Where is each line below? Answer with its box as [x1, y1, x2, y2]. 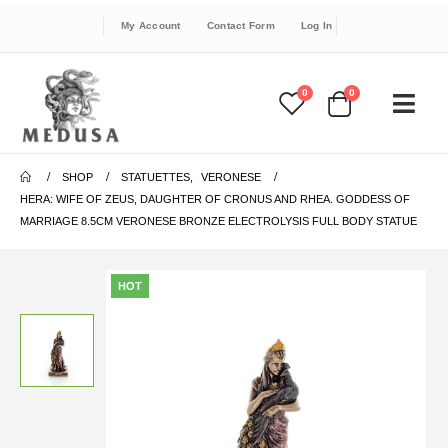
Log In [300, 20, 333, 31]
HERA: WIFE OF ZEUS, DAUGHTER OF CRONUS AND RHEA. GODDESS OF [20, 193, 410, 205]
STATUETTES [121, 171, 190, 183]
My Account [121, 20, 181, 31]
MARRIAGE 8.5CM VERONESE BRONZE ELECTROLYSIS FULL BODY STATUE [20, 215, 417, 227]
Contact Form [206, 20, 275, 31]
